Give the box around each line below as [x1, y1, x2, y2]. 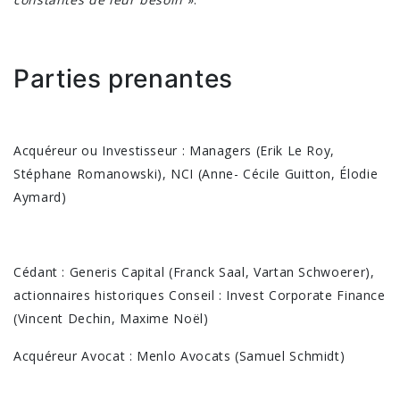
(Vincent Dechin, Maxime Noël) [13, 309, 209, 327]
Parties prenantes [13, 62, 233, 94]
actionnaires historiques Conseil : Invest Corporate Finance [13, 286, 386, 304]
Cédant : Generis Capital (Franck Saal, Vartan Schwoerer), [13, 262, 375, 280]
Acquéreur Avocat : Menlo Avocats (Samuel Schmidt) [13, 346, 346, 364]
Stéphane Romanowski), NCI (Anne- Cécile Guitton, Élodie [13, 164, 379, 182]
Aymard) [13, 187, 67, 205]
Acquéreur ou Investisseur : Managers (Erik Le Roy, [13, 141, 336, 159]
